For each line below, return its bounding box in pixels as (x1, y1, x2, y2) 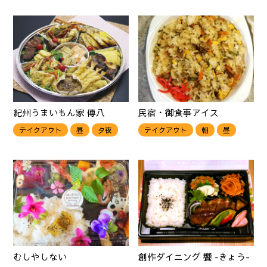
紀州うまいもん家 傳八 (13, 107, 105, 119)
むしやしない (13, 251, 67, 263)
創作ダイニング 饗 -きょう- (138, 251, 250, 263)
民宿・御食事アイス (138, 107, 219, 119)
